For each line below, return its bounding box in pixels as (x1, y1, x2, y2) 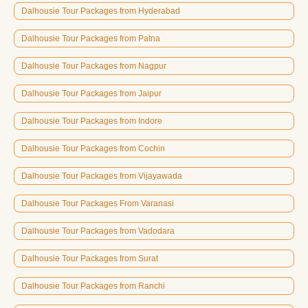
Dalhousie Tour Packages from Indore (21, 115, 162, 126)
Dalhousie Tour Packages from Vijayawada (21, 170, 182, 181)
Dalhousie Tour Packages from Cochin (21, 143, 165, 153)
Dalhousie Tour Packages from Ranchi (21, 280, 165, 291)
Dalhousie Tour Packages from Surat (21, 253, 158, 263)
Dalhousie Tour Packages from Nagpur (21, 60, 166, 71)
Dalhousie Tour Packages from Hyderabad (21, 5, 180, 16)
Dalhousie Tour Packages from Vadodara (21, 225, 175, 236)
